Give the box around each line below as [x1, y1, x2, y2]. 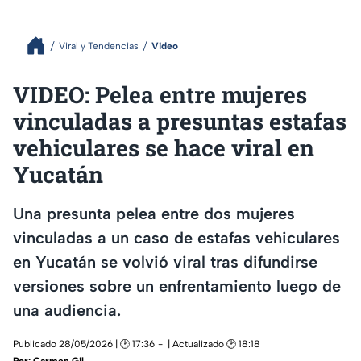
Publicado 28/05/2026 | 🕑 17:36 [13, 338, 155, 351]
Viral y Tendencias [59, 39, 139, 52]
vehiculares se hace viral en [13, 133, 314, 163]
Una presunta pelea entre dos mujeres [13, 203, 295, 223]
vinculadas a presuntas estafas [13, 106, 346, 136]
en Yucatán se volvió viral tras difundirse [13, 251, 317, 272]
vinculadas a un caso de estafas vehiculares [13, 227, 340, 247]
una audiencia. [13, 300, 121, 320]
